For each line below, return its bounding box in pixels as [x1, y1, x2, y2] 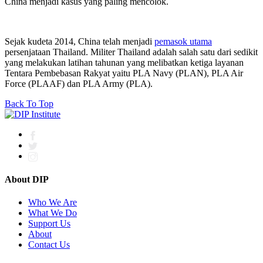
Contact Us [28, 239, 70, 249]
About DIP [5, 174, 49, 184]
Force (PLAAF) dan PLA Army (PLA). [5, 79, 153, 89]
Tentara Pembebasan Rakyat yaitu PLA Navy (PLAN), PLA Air [5, 68, 243, 79]
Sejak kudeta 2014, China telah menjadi [5, 36, 154, 47]
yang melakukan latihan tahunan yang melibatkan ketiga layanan [5, 58, 244, 68]
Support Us [28, 218, 70, 228]
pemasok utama [154, 36, 212, 47]
